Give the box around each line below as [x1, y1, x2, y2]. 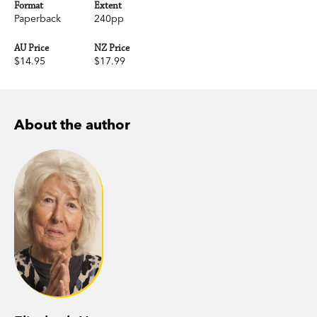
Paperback [14, 11, 61, 25]
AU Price [14, 42, 49, 54]
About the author [14, 115, 130, 133]
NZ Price [94, 42, 130, 54]
